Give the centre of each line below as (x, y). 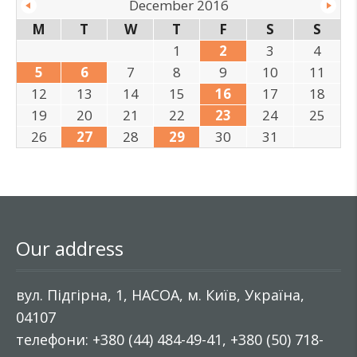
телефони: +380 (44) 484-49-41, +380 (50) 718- (170, 339)
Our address (70, 248)
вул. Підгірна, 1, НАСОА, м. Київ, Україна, (160, 295)
